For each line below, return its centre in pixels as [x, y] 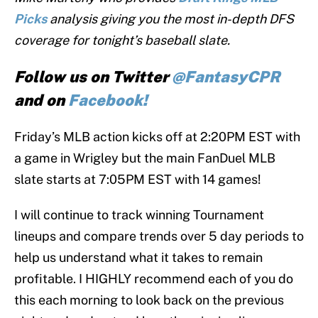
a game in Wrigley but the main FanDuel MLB [145, 158]
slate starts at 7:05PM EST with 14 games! [138, 180]
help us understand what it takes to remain [138, 258]
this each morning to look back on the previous [149, 300]
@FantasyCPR [226, 77]
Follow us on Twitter [93, 77]
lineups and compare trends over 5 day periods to [159, 236]
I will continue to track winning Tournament [139, 215]
